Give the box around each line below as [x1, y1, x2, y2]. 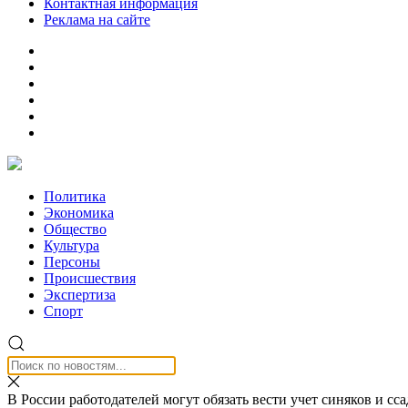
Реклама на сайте [44, 12, 150, 27]
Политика [44, 189, 106, 204]
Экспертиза [44, 287, 116, 302]
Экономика [44, 205, 114, 220]
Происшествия [44, 270, 136, 286]
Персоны [44, 254, 100, 270]
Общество [44, 221, 107, 237]
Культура [44, 238, 99, 253]
